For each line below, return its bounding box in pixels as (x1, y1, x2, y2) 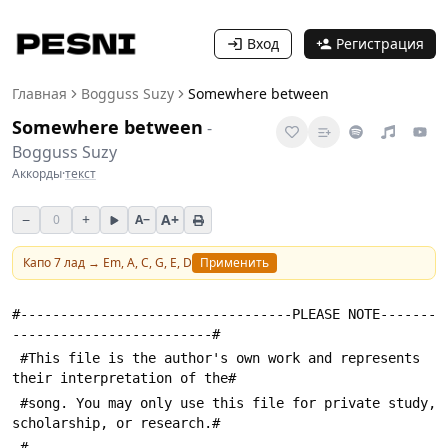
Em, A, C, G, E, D (103, 254, 192, 271)
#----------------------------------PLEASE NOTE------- (12, 306, 436, 322)
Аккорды (12, 165, 62, 182)
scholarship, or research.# (12, 414, 220, 431)
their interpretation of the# (12, 370, 236, 387)
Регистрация (336, 34, 424, 53)
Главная (12, 84, 67, 103)
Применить (200, 254, 269, 271)
